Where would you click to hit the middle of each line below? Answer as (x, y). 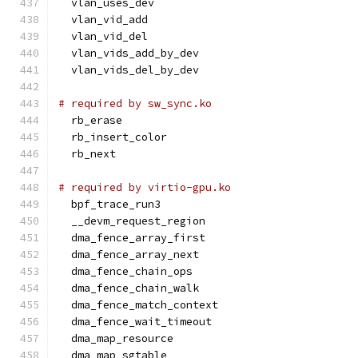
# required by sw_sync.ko (135, 103)
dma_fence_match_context (138, 305)
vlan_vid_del (103, 36)
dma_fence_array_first (132, 238)
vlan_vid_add (103, 20)
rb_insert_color (113, 137)
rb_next (87, 154)
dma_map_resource (116, 338)
